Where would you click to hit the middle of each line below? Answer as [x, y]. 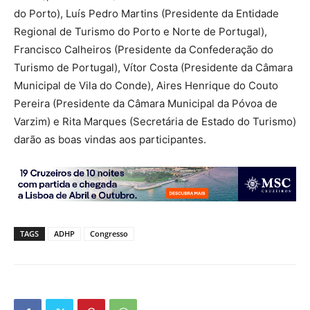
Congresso [109, 234]
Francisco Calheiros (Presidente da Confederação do [144, 50]
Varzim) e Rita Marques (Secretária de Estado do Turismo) [155, 122]
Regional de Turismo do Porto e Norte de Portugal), [140, 32]
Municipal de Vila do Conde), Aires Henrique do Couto [146, 86]
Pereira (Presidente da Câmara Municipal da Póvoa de [146, 104]
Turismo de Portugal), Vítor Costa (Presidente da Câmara [153, 68]
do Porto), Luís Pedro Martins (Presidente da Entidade [146, 14]
